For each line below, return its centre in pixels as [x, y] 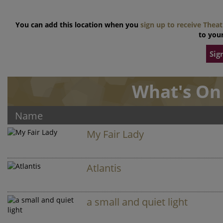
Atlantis [104, 168]
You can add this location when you [78, 25]
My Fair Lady [115, 134]
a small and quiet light [137, 202]
